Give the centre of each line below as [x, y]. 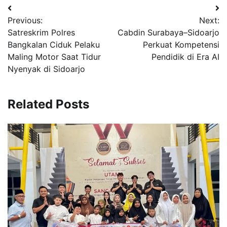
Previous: [25, 20]
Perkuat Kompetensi [181, 44]
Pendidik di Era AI [185, 56]
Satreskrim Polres [41, 32]
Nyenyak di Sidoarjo [46, 69]
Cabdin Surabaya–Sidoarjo [168, 32]
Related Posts [48, 104]
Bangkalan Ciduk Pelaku [54, 44]
